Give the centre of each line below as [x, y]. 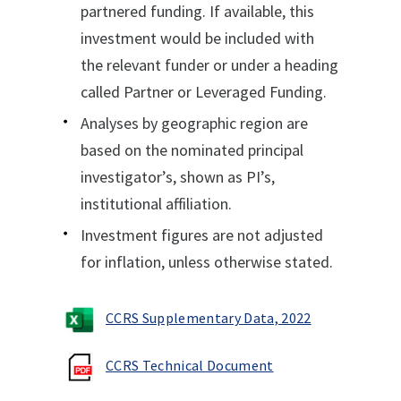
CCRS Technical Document [190, 365]
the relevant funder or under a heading [209, 64]
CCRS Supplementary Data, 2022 [209, 317]
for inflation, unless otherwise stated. [207, 261]
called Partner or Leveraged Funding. [204, 91]
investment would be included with [197, 38]
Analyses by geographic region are [194, 123]
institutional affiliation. [156, 203]
